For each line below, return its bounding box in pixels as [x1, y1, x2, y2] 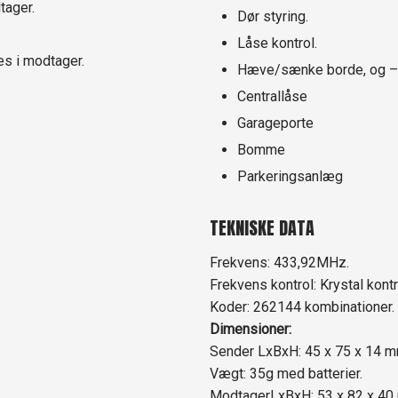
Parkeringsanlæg [237, 168, 344, 186]
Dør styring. [237, 8, 309, 26]
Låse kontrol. [237, 35, 318, 52]
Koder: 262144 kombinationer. [210, 298, 395, 315]
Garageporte [237, 115, 314, 132]
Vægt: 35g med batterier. [210, 364, 363, 382]
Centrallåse [237, 88, 308, 106]
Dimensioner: [210, 320, 292, 338]
